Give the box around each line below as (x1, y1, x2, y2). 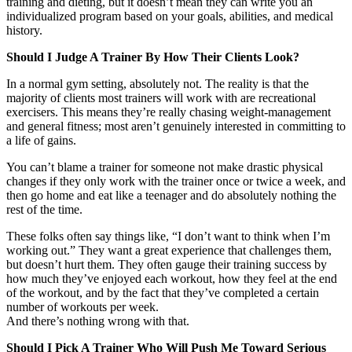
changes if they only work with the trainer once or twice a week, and (6, 174, 346, 188)
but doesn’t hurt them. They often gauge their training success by (6, 257, 327, 271)
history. (6, 23, 42, 37)
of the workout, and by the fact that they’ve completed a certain (6, 285, 319, 299)
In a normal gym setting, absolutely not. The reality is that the (6, 76, 309, 90)
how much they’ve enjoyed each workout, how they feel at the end (6, 271, 337, 285)
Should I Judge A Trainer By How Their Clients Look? (6, 49, 299, 64)
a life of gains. (6, 133, 76, 147)
